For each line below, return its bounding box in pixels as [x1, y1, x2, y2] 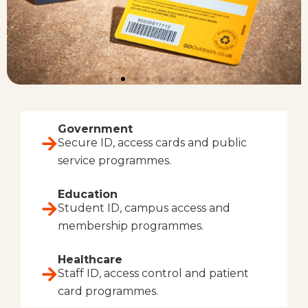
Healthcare [58, 252, 122, 266]
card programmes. [58, 284, 158, 298]
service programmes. [58, 153, 171, 167]
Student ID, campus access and [58, 201, 230, 214]
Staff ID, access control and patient [58, 266, 249, 280]
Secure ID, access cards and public [58, 135, 247, 149]
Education [58, 187, 118, 201]
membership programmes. [58, 219, 203, 232]
